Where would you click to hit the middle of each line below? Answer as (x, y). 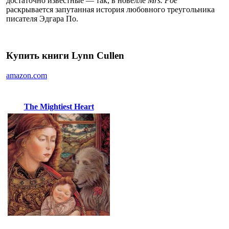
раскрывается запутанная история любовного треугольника (110, 9)
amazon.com (27, 76)
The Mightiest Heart (59, 107)
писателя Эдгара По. (42, 18)
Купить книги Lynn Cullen (65, 56)
